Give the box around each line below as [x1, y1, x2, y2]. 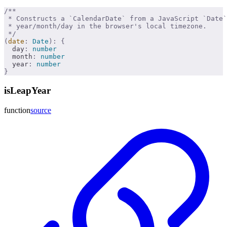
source [30, 105, 51, 115]
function [4, 105, 30, 115]
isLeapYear [4, 85, 51, 96]
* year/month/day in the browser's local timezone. [4, 22, 207, 30]
